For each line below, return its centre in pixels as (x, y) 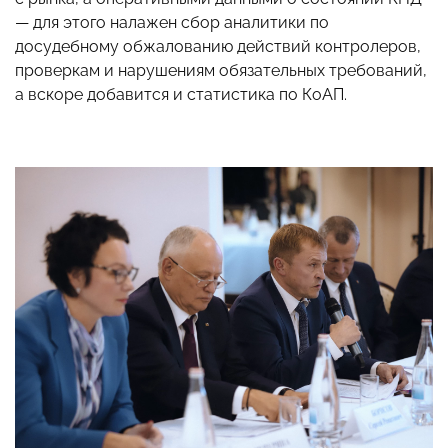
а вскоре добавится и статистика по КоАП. (181, 94)
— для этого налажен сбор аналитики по (172, 22)
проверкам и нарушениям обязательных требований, (221, 70)
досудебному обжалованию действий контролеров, (218, 46)
